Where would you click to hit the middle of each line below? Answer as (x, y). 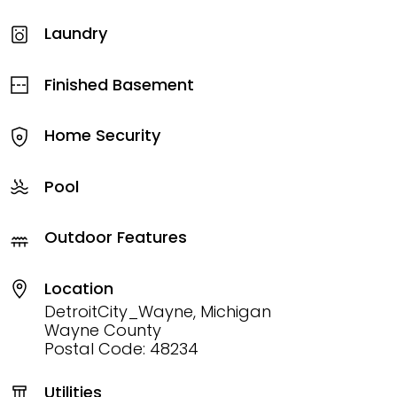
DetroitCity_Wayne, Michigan (158, 311)
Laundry (76, 34)
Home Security (102, 136)
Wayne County (103, 330)
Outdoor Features (116, 237)
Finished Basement (119, 84)
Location (79, 288)
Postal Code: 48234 (121, 348)
